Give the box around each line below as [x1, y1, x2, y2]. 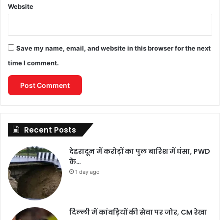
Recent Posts [24, 125, 76, 135]
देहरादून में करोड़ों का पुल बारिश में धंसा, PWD [69, 146, 210, 156]
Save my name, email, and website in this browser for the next [16, 44, 211, 52]
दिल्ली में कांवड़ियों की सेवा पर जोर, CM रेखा [69, 207, 207, 217]
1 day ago [75, 168, 100, 175]
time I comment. [8, 59, 59, 67]
